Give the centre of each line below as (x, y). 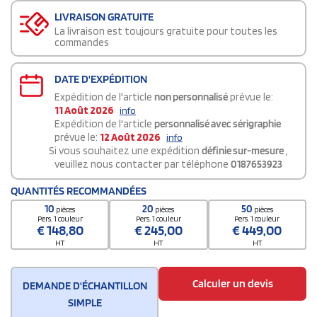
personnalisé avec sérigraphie (218, 124)
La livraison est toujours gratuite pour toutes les (166, 31)
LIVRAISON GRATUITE (104, 17)
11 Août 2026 (84, 111)
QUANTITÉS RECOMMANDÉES (79, 191)
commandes (82, 43)
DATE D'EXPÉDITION (101, 79)
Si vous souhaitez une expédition (125, 151)
